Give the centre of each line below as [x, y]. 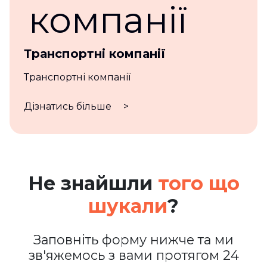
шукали [128, 206]
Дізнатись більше [69, 107]
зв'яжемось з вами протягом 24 [133, 255]
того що [198, 183]
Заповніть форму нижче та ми [133, 239]
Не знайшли [93, 183]
